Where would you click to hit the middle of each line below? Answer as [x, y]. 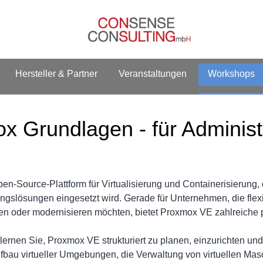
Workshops [231, 73]
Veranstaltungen [153, 73]
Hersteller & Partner [56, 73]
